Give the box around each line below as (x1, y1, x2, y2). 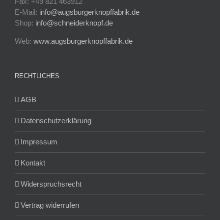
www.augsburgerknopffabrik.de (33, 36, 133, 45)
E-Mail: (15, 7, 39, 16)
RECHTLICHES (15, 72, 59, 80)
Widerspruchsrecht (21, 179, 82, 188)
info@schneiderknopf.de (35, 18, 113, 27)
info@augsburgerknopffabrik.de (39, 7, 139, 16)
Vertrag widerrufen (21, 200, 79, 209)
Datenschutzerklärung (21, 116, 91, 125)
